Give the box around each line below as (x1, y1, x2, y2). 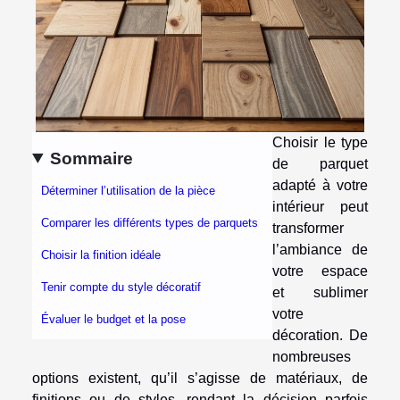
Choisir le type (272, 134, 368, 150)
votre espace (272, 262, 368, 279)
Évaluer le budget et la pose (41, 312, 186, 327)
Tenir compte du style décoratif (41, 280, 201, 295)
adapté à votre (272, 177, 368, 193)
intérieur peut (272, 198, 368, 214)
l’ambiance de (272, 241, 368, 257)
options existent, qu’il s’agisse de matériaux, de (32, 370, 368, 386)
